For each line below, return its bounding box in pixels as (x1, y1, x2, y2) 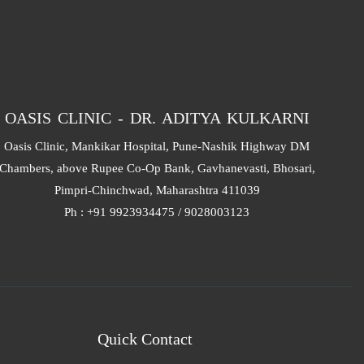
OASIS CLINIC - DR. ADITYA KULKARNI (4, 109, 310, 127)
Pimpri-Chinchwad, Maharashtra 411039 (54, 184, 260, 197)
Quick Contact (97, 330, 193, 348)
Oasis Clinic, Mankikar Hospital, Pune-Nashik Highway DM (4, 140, 310, 153)
